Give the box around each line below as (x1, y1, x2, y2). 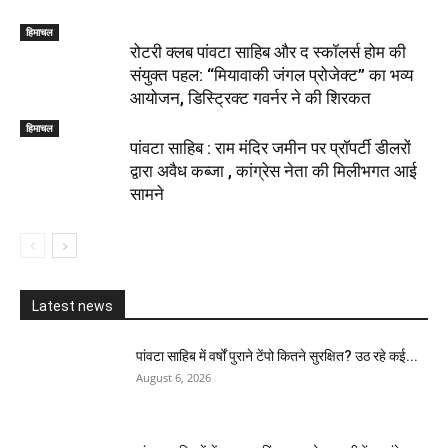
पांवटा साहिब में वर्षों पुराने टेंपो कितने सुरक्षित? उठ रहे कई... (136, 348, 418, 365)
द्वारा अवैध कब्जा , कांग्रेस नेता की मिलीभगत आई (130, 161, 417, 182)
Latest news (32, 298, 113, 315)
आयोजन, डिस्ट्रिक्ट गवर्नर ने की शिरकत (130, 88, 371, 109)
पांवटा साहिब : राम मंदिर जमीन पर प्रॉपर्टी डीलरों (130, 138, 411, 159)
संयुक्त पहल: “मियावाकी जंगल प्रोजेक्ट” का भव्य (130, 65, 413, 86)
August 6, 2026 (136, 370, 211, 386)
